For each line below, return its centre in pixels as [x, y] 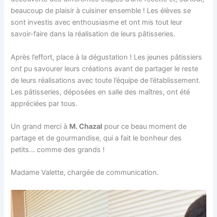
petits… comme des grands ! [58, 150]
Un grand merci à [40, 126]
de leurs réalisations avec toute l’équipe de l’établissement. [106, 80]
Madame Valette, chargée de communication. [85, 173]
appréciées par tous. [44, 103]
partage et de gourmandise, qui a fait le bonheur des [96, 138]
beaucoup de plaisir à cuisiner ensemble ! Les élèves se [101, 11]
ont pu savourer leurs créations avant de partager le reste [105, 69]
